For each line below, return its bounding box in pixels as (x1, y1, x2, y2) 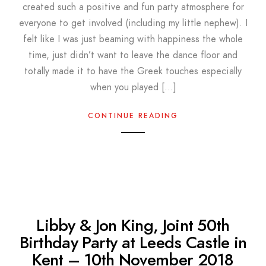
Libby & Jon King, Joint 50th (36, 214, 230, 237)
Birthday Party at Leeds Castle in (19, 231, 247, 254)
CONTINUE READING (88, 111, 178, 121)
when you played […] (90, 81, 176, 94)
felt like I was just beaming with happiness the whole (23, 33, 243, 46)
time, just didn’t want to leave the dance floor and (28, 49, 237, 62)
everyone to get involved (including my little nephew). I (18, 17, 248, 30)
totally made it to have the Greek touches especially (24, 65, 242, 78)
